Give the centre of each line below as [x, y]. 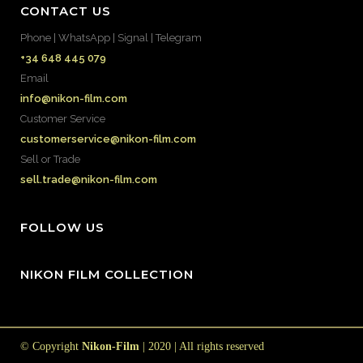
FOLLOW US [62, 227]
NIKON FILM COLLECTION [107, 274]
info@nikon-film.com [74, 98]
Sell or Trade [50, 159]
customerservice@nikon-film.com [108, 139]
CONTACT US [66, 11]
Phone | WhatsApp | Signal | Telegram [111, 38]
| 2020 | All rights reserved [202, 346]
